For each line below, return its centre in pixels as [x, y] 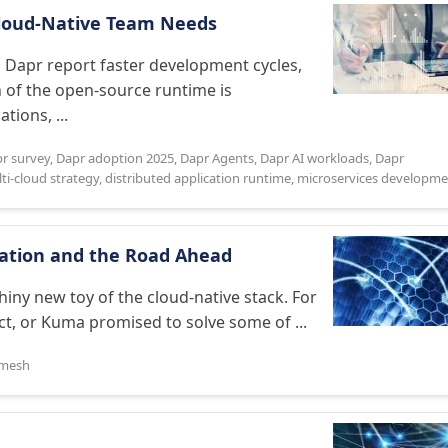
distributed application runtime [198, 178]
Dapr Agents [217, 158]
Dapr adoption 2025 [115, 158]
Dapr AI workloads [314, 158]
